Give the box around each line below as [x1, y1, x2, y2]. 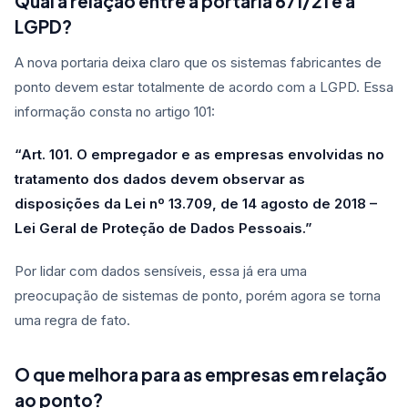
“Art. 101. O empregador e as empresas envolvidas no [15, 146, 384, 164]
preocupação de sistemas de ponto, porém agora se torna [15, 287, 381, 305]
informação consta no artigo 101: [15, 103, 215, 121]
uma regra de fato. [15, 311, 134, 330]
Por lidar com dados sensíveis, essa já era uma [15, 262, 307, 280]
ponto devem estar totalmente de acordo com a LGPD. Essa [15, 78, 393, 97]
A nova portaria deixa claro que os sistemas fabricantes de [15, 54, 382, 72]
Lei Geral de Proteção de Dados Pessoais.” [15, 219, 312, 238]
